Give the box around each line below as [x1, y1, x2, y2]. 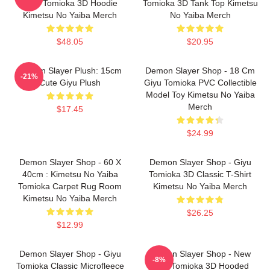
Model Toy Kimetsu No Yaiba [145, 90, 255, 99]
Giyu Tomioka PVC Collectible [143, 78, 257, 87]
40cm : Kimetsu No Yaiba [22, 169, 118, 179]
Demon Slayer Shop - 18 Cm [145, 66, 255, 75]
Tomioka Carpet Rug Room [18, 181, 122, 191]
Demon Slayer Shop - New [149, 249, 251, 259]
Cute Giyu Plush [39, 78, 101, 87]
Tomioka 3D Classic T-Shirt [149, 169, 251, 179]
